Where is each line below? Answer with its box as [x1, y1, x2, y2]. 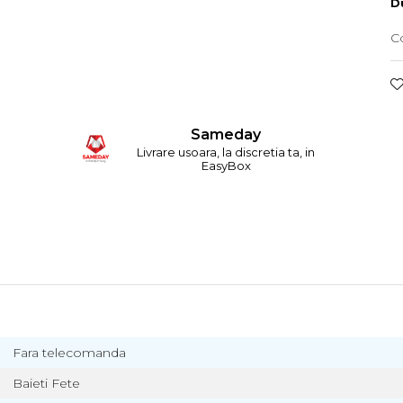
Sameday [191, 125, 262, 143]
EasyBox [201, 157, 251, 173]
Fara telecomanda [13, 345, 126, 361]
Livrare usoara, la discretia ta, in [137, 144, 316, 159]
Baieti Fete [13, 375, 80, 391]
